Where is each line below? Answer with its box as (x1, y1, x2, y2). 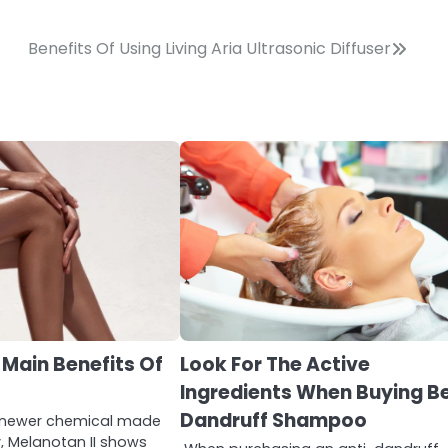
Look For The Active (180, 350, 371, 378)
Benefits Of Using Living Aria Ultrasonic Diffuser (28, 36, 392, 60)
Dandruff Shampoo (180, 406, 368, 434)
